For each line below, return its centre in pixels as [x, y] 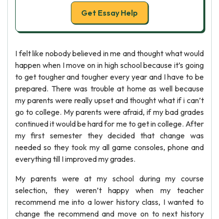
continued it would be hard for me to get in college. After [109, 124]
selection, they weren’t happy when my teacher [109, 190]
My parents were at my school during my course [109, 178]
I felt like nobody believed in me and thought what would [109, 53]
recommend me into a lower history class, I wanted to [109, 202]
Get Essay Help [109, 13]
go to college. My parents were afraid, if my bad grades [109, 112]
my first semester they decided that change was [109, 135]
